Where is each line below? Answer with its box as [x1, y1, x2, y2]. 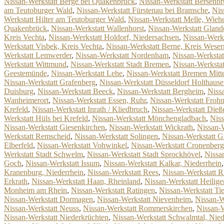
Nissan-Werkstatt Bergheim [117, 87, 203, 95]
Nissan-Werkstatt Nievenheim [97, 195, 191, 203]
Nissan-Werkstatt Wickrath [109, 123, 193, 131]
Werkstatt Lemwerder [4, 51, 71, 59]
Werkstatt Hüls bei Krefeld [4, 114, 88, 122]
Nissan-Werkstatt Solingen [74, 132, 158, 140]
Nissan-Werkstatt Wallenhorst [51, 24, 144, 32]
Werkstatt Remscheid [4, 132, 70, 140]
